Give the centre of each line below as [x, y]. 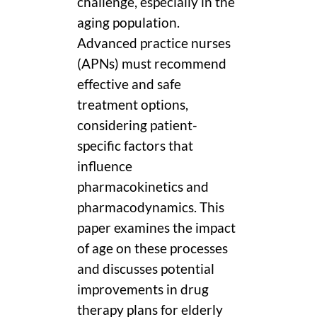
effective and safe [129, 84]
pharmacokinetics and [143, 186]
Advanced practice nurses [154, 43]
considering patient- [137, 125]
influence [105, 166]
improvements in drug [143, 289]
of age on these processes [152, 248]
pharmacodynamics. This [151, 207]
